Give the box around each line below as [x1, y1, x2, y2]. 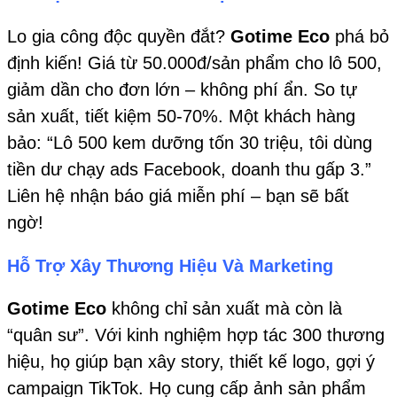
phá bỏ [330, 26, 389, 46]
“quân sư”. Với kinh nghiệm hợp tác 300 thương [7, 325, 385, 346]
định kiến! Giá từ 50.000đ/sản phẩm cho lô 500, [7, 52, 382, 73]
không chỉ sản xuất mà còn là [112, 299, 342, 319]
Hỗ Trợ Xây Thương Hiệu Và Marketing [7, 255, 333, 276]
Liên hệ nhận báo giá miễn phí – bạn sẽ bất [7, 185, 349, 206]
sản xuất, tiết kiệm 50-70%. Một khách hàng [7, 105, 355, 126]
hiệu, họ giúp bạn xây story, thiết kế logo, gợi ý [7, 352, 375, 372]
